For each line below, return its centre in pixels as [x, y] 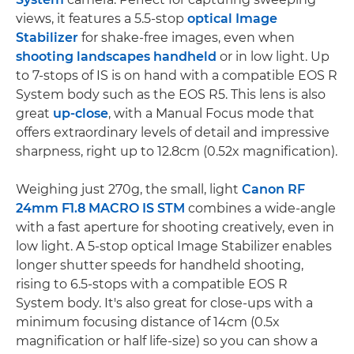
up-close [81, 114]
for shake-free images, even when [186, 38]
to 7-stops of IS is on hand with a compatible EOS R [177, 76]
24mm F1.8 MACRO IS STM [100, 209]
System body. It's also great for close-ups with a [164, 303]
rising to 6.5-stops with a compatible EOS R [152, 284]
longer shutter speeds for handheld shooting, [160, 265]
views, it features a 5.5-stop [102, 19]
